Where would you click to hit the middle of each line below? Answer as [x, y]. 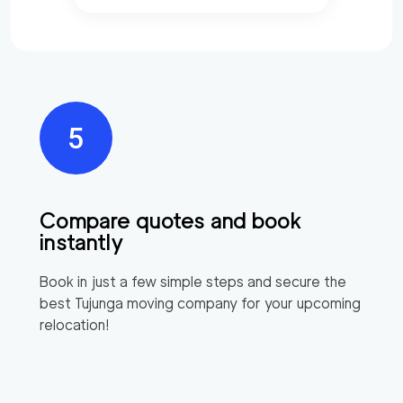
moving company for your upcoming [242, 303]
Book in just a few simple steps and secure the [193, 282]
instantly [82, 242]
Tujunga [99, 303]
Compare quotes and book [171, 220]
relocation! [75, 325]
